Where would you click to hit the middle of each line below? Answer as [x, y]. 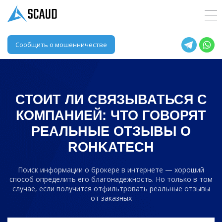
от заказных [111, 198]
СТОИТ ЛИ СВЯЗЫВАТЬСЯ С [111, 100]
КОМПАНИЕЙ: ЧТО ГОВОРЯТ [111, 115]
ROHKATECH [111, 147]
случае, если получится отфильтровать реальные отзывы [111, 189]
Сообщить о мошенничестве [61, 45]
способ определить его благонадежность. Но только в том [111, 179]
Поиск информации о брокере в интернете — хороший [111, 170]
